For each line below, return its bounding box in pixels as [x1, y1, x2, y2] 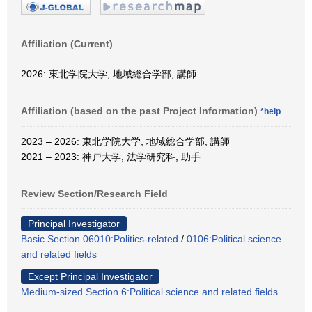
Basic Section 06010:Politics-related [21, 233, 178, 244]
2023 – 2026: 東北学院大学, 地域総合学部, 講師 [21, 135, 230, 147]
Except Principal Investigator [28, 270, 153, 282]
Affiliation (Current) [21, 38, 113, 49]
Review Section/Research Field [21, 187, 168, 199]
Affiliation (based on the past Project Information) [21, 104, 260, 116]
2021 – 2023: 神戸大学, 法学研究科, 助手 [21, 150, 201, 162]
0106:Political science [187, 233, 281, 244]
